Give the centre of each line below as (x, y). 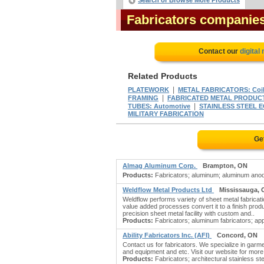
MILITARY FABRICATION (166, 114)
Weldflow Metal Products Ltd (168, 190)
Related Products (163, 76)
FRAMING (143, 98)
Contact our (219, 51)
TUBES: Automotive (159, 106)
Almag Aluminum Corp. (160, 166)
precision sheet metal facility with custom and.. (189, 213)
